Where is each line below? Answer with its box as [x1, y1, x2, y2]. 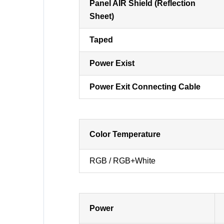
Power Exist [89, 59, 134, 67]
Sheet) [89, 12, 114, 20]
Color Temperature [89, 130, 160, 138]
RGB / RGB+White [89, 156, 155, 165]
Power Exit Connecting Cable [89, 82, 200, 91]
